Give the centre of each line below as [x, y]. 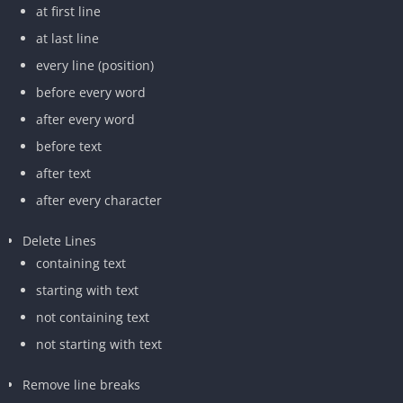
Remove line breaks [81, 384]
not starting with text [99, 344]
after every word [85, 119]
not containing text [93, 317]
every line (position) [95, 65]
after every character [99, 200]
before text [69, 146]
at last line [67, 38]
